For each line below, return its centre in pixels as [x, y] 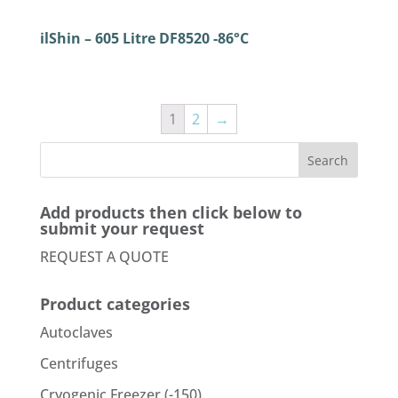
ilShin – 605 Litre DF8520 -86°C [144, 38]
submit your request [122, 228]
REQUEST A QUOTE [104, 256]
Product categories [115, 303]
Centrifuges [79, 363]
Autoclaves [76, 332]
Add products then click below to [171, 212]
